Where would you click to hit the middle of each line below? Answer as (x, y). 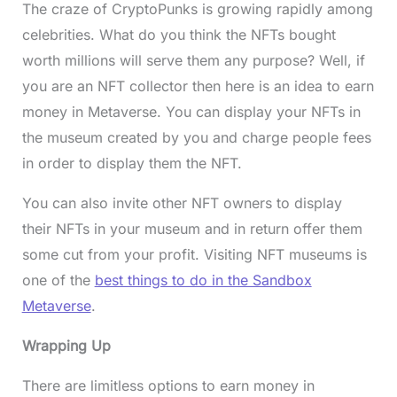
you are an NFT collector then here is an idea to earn (198, 86)
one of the (58, 280)
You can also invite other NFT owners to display (182, 203)
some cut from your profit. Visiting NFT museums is (194, 255)
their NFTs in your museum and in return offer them (192, 229)
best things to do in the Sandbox (203, 280)
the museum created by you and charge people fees (196, 138)
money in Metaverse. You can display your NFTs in (191, 112)
